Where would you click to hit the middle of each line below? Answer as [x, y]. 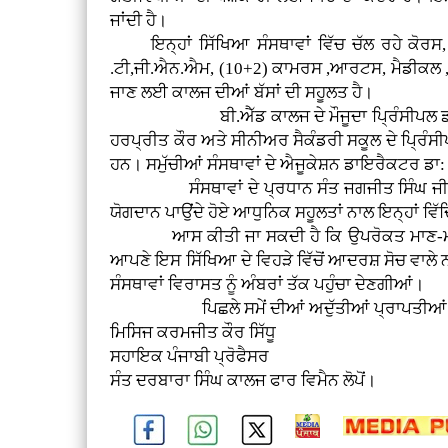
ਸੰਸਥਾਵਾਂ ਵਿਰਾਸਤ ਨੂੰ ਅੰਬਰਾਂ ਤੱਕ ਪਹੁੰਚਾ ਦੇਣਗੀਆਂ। [267, 284]
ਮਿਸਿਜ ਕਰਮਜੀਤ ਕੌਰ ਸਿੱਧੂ [193, 332]
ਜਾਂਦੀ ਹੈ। [139, 20]
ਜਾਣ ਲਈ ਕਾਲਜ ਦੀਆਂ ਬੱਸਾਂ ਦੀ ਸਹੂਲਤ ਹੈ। [242, 92]
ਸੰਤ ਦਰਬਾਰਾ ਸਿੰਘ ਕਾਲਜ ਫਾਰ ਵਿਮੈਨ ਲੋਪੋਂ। [243, 380]
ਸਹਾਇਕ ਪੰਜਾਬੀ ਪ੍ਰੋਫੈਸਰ [190, 356]
